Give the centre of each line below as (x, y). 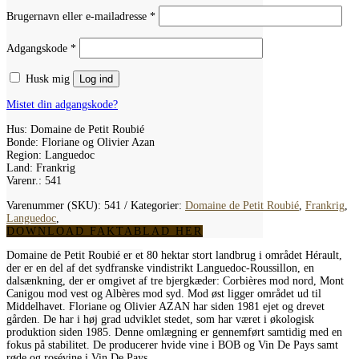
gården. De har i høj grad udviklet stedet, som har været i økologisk (160, 319)
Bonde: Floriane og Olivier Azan (81, 142)
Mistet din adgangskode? (62, 104)
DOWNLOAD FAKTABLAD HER (105, 231)
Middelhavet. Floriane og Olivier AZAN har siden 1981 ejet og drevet (165, 306)
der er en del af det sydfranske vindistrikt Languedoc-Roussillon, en (160, 268)
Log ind (96, 79)
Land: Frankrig (41, 167)
